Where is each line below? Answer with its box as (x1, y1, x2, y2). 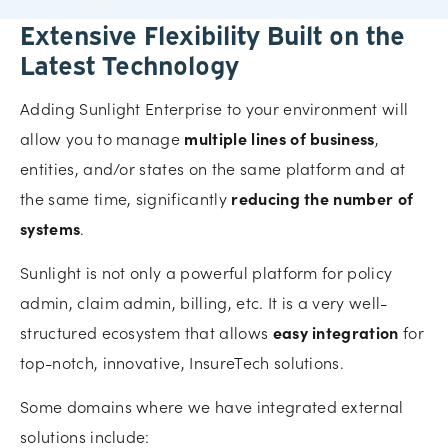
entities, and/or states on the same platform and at (20, 156, 406, 179)
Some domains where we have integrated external (20, 394, 404, 417)
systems (20, 216, 81, 239)
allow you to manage (20, 126, 185, 149)
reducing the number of (231, 186, 414, 209)
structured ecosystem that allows (20, 320, 273, 343)
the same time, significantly (20, 186, 232, 209)
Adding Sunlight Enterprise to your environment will (20, 96, 409, 119)
